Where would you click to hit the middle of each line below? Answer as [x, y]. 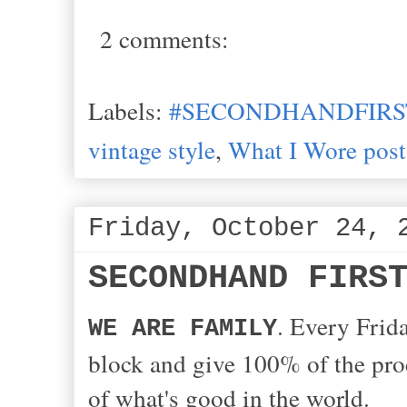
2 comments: [164, 39]
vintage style [152, 150]
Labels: [129, 111]
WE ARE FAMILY [183, 329]
